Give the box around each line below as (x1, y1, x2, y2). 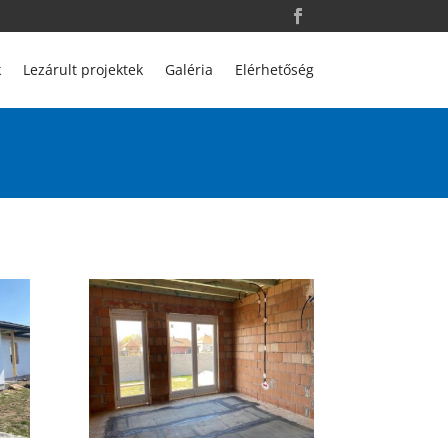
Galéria (164, 60, 213, 79)
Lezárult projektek (22, 60, 143, 79)
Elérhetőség (234, 60, 314, 79)
